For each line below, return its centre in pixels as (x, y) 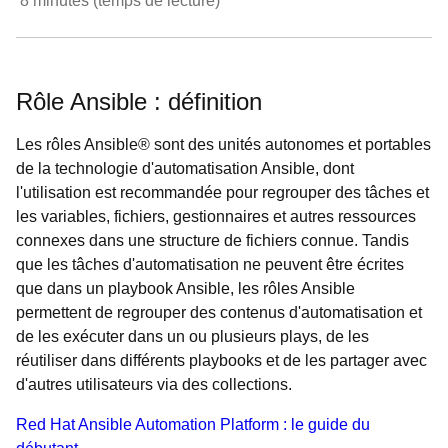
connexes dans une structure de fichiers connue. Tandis (212, 240)
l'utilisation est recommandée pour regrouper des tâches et (222, 192)
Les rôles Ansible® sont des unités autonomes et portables (223, 144)
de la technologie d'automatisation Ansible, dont (185, 168)
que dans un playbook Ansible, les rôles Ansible (185, 288)
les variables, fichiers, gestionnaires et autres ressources (216, 216)
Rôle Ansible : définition (139, 101)
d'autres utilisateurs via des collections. (154, 384)
